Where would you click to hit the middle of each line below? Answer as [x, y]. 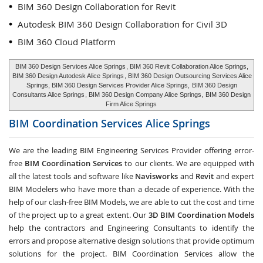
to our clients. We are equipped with [188, 163]
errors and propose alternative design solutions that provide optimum [131, 241]
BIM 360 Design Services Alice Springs [70, 66]
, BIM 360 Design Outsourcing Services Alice [188, 76]
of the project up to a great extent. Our [79, 215]
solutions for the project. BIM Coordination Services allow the [131, 254]
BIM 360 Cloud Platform [67, 42]
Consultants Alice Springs [48, 95]
